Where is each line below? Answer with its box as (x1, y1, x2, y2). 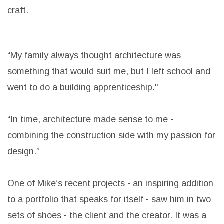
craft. (7, 5, 28, 16)
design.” (7, 146, 39, 157)
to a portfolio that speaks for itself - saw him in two (7, 194, 211, 205)
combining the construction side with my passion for (7, 130, 215, 141)
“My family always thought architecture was (7, 50, 181, 61)
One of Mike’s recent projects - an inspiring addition (7, 178, 213, 189)
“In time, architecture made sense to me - (7, 114, 173, 125)
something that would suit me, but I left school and (7, 66, 210, 77)
